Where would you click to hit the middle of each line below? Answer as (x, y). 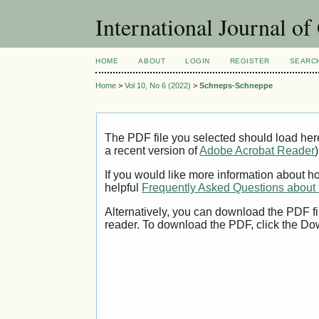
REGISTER (250, 61)
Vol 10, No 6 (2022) (158, 86)
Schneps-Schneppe (236, 86)
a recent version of (152, 151)
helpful (124, 188)
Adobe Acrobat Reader (257, 151)
